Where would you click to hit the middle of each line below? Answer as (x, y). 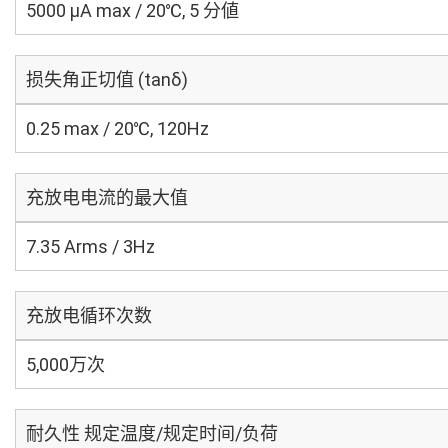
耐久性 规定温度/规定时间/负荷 (152, 433)
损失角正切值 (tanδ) (107, 79)
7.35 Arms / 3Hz (90, 246)
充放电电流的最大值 (107, 197)
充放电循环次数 (89, 315)
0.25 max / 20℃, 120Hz (117, 128)
